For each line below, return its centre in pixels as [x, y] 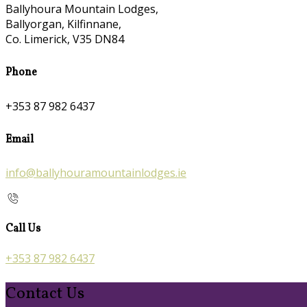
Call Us [23, 229]
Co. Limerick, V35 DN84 [65, 39]
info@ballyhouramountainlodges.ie [96, 173]
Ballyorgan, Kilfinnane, [63, 24]
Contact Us [45, 294]
